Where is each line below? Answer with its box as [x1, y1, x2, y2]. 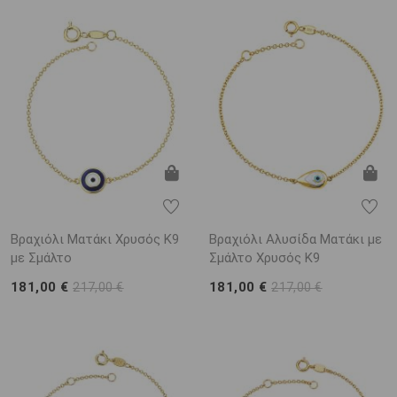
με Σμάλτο [11, 250, 72, 267]
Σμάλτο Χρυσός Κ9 [209, 250, 320, 267]
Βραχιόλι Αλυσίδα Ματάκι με [209, 231, 382, 248]
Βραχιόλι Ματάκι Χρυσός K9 [11, 231, 179, 248]
